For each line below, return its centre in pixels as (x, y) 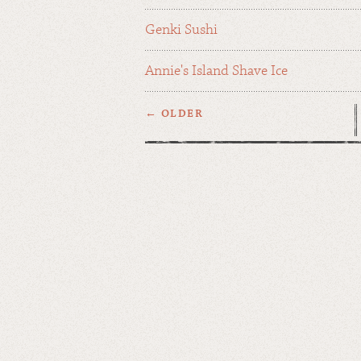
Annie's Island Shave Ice (216, 71)
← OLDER (174, 113)
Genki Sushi (181, 30)
